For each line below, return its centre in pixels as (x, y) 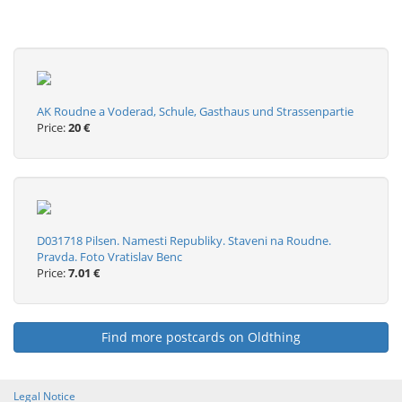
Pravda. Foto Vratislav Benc (109, 257)
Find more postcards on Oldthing (201, 337)
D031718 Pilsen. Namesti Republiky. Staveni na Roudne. (184, 240)
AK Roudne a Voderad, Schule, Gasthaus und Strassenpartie (195, 111)
